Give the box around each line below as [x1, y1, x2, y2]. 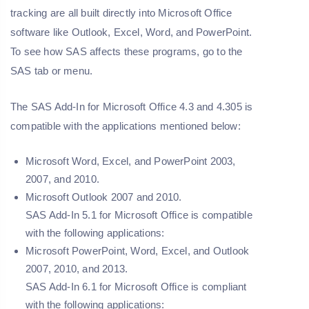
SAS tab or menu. [10, 65, 93, 77]
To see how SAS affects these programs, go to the [10, 46, 243, 58]
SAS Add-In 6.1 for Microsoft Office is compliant [26, 281, 247, 293]
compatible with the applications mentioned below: [10, 120, 241, 132]
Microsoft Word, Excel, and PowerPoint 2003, [26, 155, 236, 168]
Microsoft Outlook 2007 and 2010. [26, 191, 182, 203]
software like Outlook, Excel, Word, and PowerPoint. [10, 26, 252, 39]
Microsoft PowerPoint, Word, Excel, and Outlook [26, 245, 250, 257]
